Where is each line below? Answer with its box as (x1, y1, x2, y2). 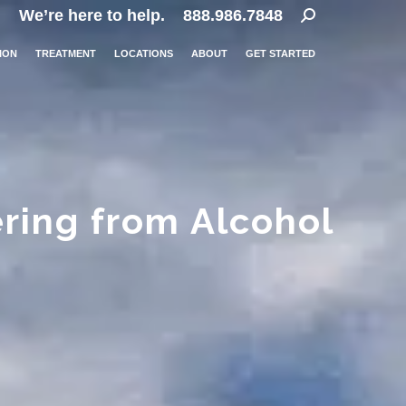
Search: (300, 5, 360, 24)
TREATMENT (35, 48, 96, 59)
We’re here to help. (19, 6, 165, 24)
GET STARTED (246, 48, 315, 59)
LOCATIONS (114, 48, 173, 59)
